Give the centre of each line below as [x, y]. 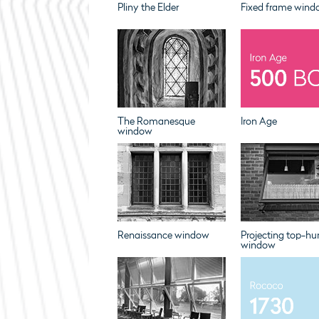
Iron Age [258, 121]
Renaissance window [163, 235]
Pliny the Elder [148, 7]
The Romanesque [156, 121]
